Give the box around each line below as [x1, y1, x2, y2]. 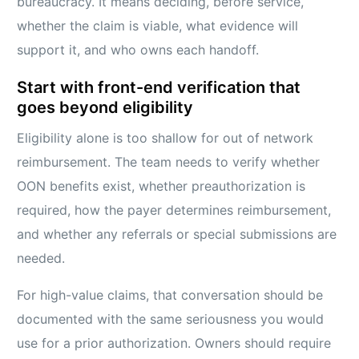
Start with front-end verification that [17, 78, 301, 98]
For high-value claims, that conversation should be [17, 287, 324, 304]
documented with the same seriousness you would [17, 311, 325, 328]
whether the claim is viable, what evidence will [17, 18, 299, 34]
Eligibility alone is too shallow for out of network [17, 130, 314, 147]
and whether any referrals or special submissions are [17, 226, 337, 243]
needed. [17, 250, 66, 267]
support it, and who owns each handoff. [17, 42, 260, 58]
